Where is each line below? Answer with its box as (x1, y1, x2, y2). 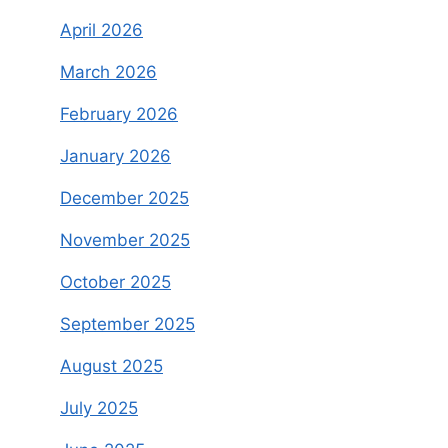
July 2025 (60, 398, 138, 419)
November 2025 (60, 230, 190, 251)
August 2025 (60, 356, 163, 377)
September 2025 (60, 314, 195, 335)
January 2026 (60, 146, 171, 167)
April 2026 (60, 20, 143, 41)
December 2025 (60, 188, 189, 209)
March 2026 (60, 62, 157, 83)
